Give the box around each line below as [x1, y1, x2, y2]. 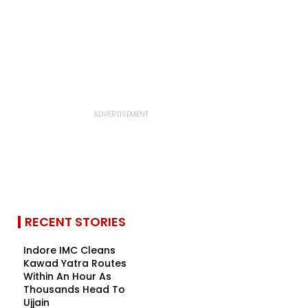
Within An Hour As [23, 269, 111, 283]
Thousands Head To [23, 283, 125, 296]
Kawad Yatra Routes [23, 256, 126, 270]
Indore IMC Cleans [23, 243, 115, 257]
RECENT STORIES [25, 213, 126, 230]
